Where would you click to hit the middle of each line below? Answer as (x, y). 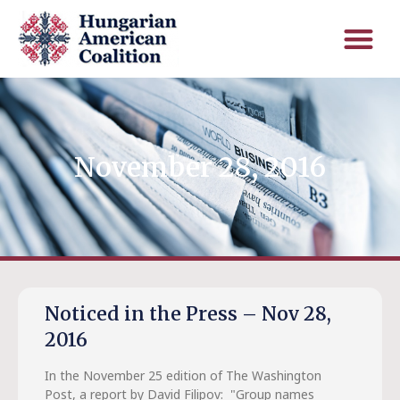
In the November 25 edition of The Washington (183, 375)
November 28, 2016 (200, 167)
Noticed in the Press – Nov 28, (188, 314)
